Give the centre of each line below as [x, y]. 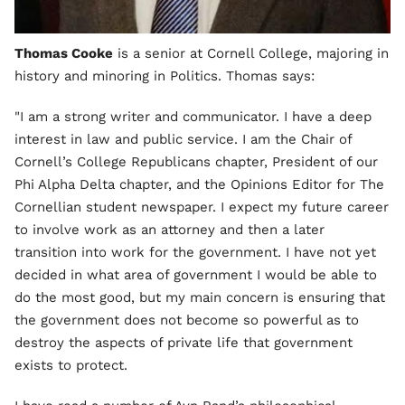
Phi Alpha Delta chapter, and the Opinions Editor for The [199, 184]
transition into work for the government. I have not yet [195, 252]
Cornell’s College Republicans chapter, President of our [196, 161]
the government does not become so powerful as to [187, 320]
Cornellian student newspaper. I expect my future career [202, 207]
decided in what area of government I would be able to [196, 274]
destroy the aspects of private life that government [184, 342]
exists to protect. [71, 365]
